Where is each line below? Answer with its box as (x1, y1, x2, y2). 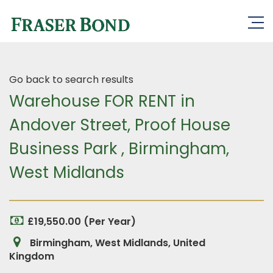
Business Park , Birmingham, (9, 138, 229, 160)
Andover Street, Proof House (9, 114, 230, 136)
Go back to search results (9, 73, 133, 87)
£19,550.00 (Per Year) (27, 214, 136, 229)
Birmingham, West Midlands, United (27, 236, 205, 250)
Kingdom (9, 249, 54, 263)
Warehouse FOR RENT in (9, 90, 195, 112)
